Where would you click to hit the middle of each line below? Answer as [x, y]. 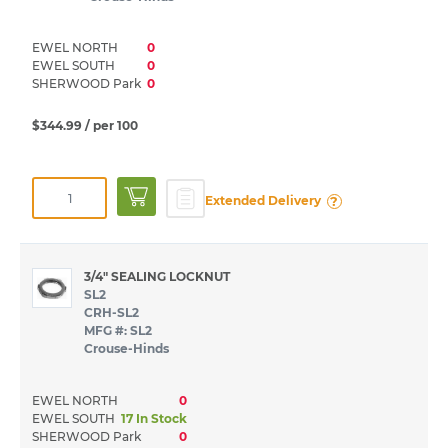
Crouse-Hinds [126, 349]
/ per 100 [111, 126]
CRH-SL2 [111, 313]
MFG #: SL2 [117, 331]
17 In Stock [154, 418]
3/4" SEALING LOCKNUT [156, 277]
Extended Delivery [262, 201]
